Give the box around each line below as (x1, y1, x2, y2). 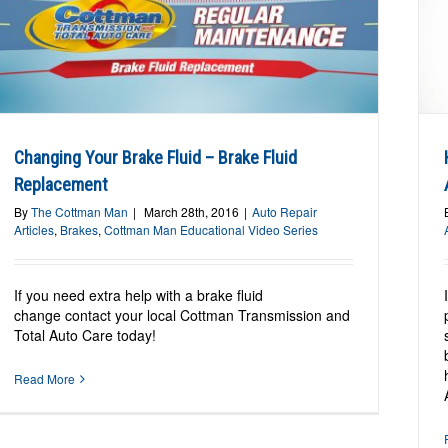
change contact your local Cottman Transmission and (14, 305, 351, 326)
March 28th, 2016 (144, 203, 240, 221)
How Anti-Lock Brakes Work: (115, 4, 339, 29)
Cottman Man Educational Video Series (104, 221, 319, 239)
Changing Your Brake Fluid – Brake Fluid (14, 147, 298, 169)
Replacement (14, 174, 109, 196)
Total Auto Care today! (14, 325, 157, 346)
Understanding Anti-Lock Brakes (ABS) (76, 24, 377, 49)
